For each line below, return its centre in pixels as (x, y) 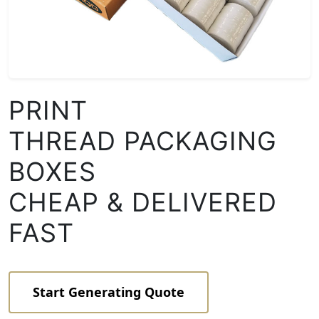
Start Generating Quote (109, 292)
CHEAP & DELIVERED (143, 202)
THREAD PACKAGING (143, 141)
